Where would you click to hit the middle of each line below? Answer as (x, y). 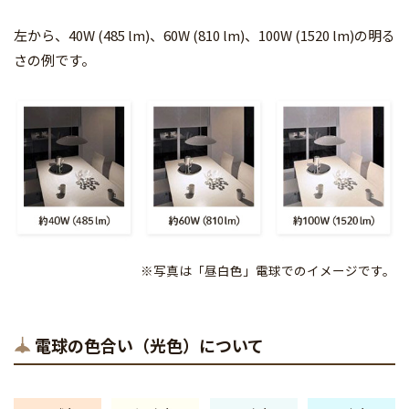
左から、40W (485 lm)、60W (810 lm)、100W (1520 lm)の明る (204, 36)
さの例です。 (54, 60)
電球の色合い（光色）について (149, 345)
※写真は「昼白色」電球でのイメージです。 (268, 270)
